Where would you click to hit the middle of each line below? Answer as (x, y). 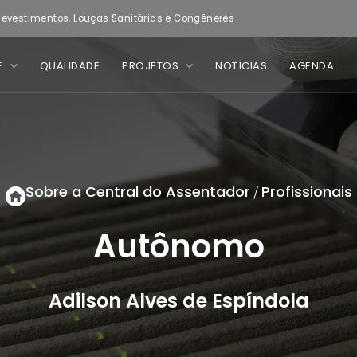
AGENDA (312, 66)
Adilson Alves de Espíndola (178, 301)
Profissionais (306, 192)
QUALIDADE (69, 66)
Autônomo (178, 246)
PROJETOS (150, 66)
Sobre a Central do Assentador (137, 192)
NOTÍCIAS (241, 66)
